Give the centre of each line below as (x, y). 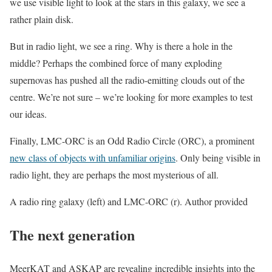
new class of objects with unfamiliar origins (93, 157)
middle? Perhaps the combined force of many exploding (116, 63)
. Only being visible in (218, 157)
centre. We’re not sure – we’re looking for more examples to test (131, 97)
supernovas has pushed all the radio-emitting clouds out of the (127, 80)
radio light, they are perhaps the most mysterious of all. (114, 174)
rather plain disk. (42, 19)
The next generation (72, 234)
